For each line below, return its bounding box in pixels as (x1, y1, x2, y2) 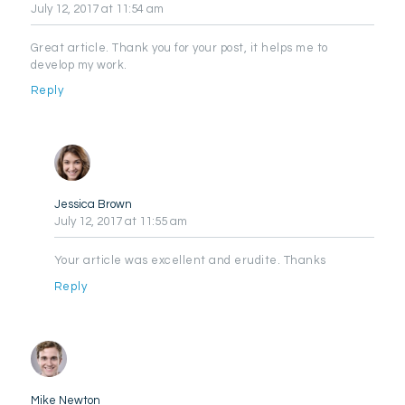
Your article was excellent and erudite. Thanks (53, 254, 326, 268)
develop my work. (30, 58, 127, 71)
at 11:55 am (124, 215, 187, 229)
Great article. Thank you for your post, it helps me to (30, 41, 328, 54)
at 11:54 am (100, 2, 164, 15)
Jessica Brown (53, 198, 132, 212)
